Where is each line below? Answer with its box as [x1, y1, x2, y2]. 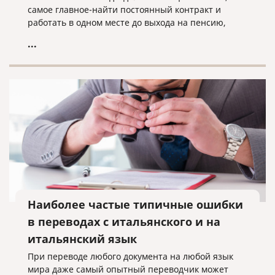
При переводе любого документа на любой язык [28, 250, 233, 262]
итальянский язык [28, 231, 137, 246]
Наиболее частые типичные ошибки [28, 197, 243, 212]
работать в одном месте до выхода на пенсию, [28, 17, 226, 28]
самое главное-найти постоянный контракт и [28, 4, 221, 15]
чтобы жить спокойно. [28, 29, 123, 41]
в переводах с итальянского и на [28, 214, 220, 229]
